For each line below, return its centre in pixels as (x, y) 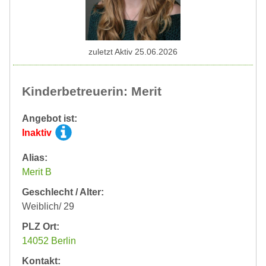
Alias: (35, 158)
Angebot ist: (50, 118)
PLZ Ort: (41, 227)
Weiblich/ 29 (48, 206)
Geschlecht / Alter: (63, 192)
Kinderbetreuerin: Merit (92, 91)
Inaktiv (38, 133)
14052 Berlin (49, 241)
